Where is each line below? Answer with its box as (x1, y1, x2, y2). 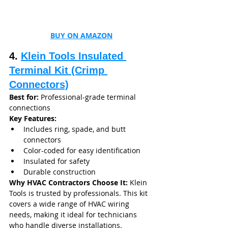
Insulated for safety (23, 156, 90, 166)
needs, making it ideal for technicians (9, 209, 139, 219)
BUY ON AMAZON (50, 30, 112, 40)
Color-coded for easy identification (23, 145, 140, 155)
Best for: (9, 92, 39, 102)
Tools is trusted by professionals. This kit (9, 188, 150, 198)
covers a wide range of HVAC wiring (9, 198, 131, 209)
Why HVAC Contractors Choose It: (9, 177, 130, 187)
